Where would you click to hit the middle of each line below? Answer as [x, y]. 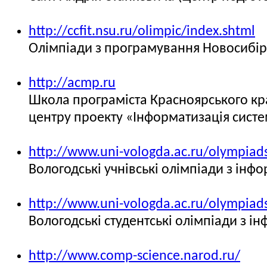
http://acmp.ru [72, 83]
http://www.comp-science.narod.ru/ [134, 256]
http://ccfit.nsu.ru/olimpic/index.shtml [142, 32]
